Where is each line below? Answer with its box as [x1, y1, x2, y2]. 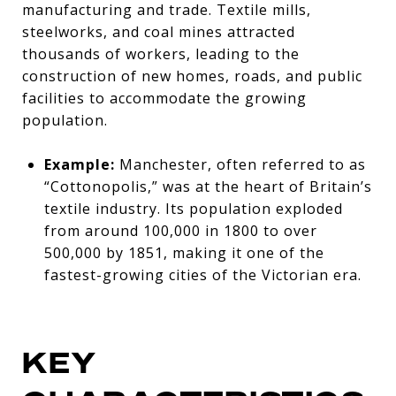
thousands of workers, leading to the [22, 43, 300, 64]
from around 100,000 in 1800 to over [43, 220, 317, 240]
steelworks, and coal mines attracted [22, 21, 295, 42]
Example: [43, 154, 115, 174]
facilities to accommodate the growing [22, 88, 307, 108]
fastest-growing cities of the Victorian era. [43, 264, 362, 285]
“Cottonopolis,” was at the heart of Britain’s [43, 176, 372, 196]
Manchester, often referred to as [114, 154, 366, 174]
